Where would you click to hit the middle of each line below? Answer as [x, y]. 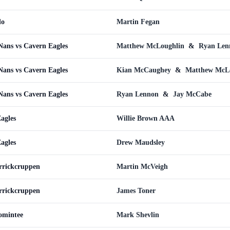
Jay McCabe [192, 94]
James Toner [136, 191]
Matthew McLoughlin [151, 46]
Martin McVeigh [142, 167]
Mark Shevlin [138, 215]
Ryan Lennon [139, 94]
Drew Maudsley [141, 142]
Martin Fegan [138, 22]
